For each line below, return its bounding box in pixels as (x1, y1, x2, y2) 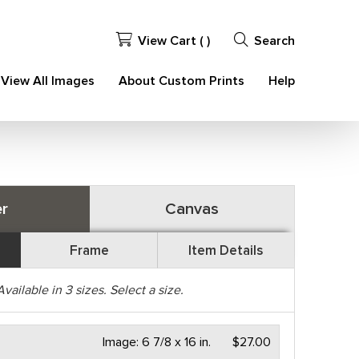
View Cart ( (137, 33, 207, 49)
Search (253, 33, 295, 49)
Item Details (188, 242, 264, 259)
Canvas (164, 200, 219, 219)
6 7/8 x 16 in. (142, 334, 212, 350)
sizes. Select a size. (71, 282, 184, 298)
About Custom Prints (118, 73, 244, 89)
